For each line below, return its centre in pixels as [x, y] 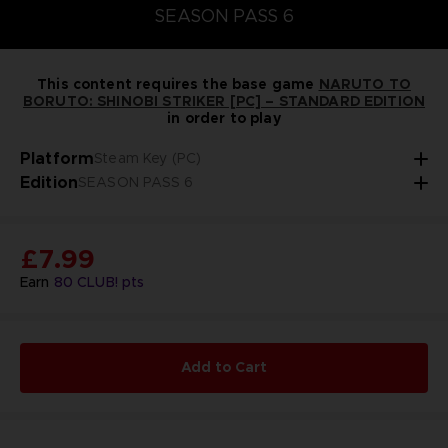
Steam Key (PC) [148, 158]
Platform [57, 158]
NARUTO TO [364, 83]
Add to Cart [224, 367]
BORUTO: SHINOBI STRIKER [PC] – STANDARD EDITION [224, 100]
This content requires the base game [178, 83]
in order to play [224, 117]
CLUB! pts [109, 281]
